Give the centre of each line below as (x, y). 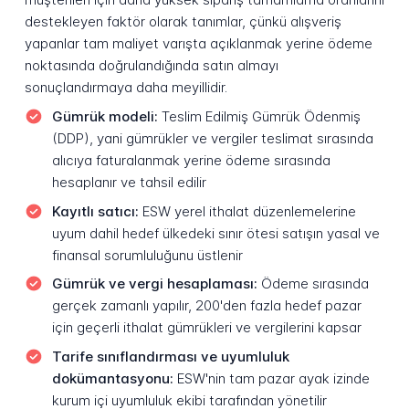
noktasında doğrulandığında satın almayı (151, 66)
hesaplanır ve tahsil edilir (129, 183)
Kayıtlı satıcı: (95, 211)
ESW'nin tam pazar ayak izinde (271, 378)
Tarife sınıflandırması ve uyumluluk (170, 356)
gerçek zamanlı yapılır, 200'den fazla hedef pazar (206, 306)
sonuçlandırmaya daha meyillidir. (126, 88)
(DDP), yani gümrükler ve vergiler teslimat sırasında (212, 139)
